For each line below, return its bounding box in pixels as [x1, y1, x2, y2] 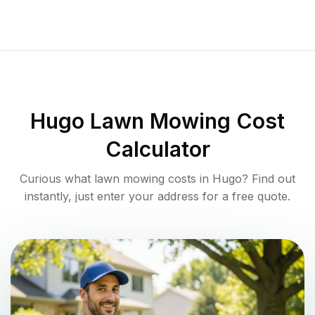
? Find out [242, 172, 295, 186]
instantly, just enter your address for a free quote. [25, 189, 290, 204]
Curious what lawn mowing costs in [20, 172, 212, 186]
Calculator [105, 136, 210, 162]
